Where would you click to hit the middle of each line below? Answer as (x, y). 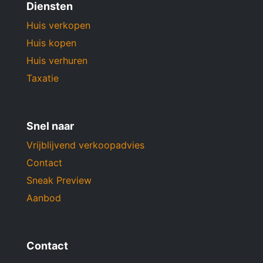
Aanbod (44, 198)
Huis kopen (51, 43)
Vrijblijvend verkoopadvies (85, 145)
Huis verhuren (57, 61)
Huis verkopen (58, 26)
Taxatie (43, 78)
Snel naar (50, 126)
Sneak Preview (59, 181)
